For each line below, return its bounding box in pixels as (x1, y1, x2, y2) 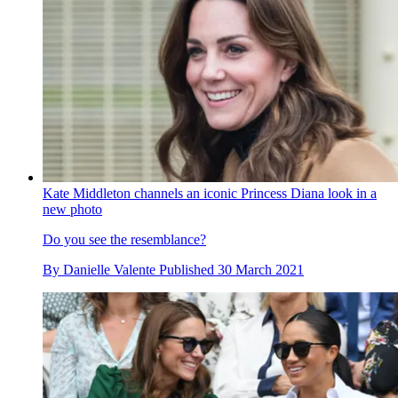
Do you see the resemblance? (43, 232, 206, 248)
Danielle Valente (63, 262, 155, 278)
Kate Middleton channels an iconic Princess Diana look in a (43, 186, 377, 202)
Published (159, 262, 218, 278)
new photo (43, 202, 102, 218)
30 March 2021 (218, 262, 304, 278)
